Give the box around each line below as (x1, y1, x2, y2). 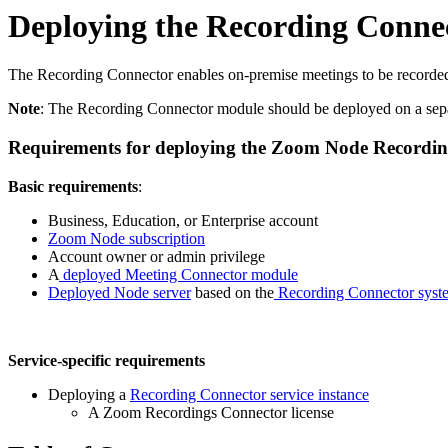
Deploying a (48, 385, 130, 403)
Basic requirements (8, 177, 138, 195)
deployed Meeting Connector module (59, 265, 298, 283)
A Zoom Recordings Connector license (88, 403, 334, 421)
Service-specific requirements (8, 351, 205, 369)
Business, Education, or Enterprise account (48, 211, 318, 229)
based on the (191, 283, 274, 301)
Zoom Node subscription (48, 229, 205, 247)
